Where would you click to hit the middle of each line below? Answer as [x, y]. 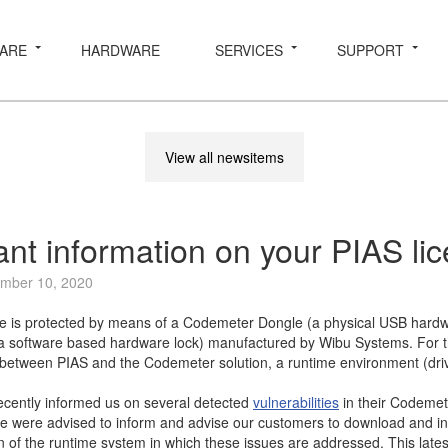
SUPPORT [371, 50]
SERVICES [248, 50]
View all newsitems [224, 157]
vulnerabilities [296, 402]
